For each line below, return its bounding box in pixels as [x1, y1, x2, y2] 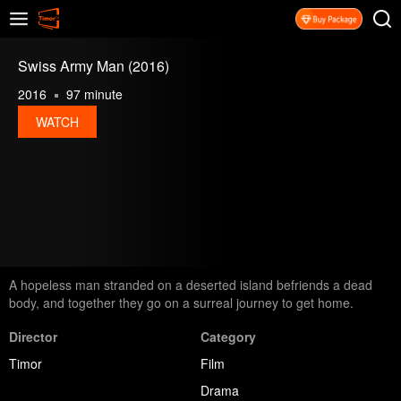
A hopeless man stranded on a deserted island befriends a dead [9, 275, 372, 294]
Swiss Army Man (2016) [18, 55, 169, 76]
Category [200, 327, 256, 346]
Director [9, 327, 57, 346]
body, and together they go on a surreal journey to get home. [9, 293, 354, 311]
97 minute [63, 84, 123, 103]
